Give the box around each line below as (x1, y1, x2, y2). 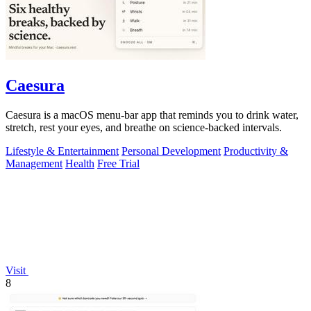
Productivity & (224, 144, 288, 157)
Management (6, 157, 62, 169)
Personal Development (121, 144, 221, 157)
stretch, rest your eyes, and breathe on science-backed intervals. (6, 121, 282, 133)
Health (65, 157, 94, 169)
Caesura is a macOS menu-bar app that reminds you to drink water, (6, 108, 299, 121)
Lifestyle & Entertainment (6, 144, 119, 157)
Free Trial (97, 157, 140, 169)
